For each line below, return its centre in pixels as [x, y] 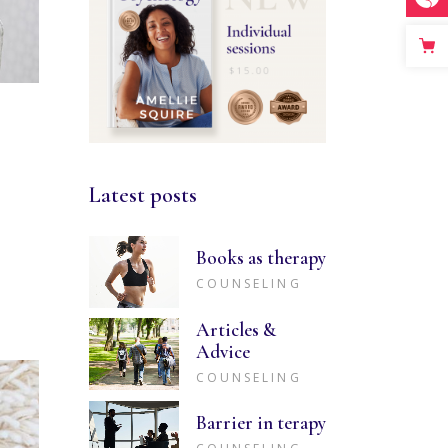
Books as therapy [260, 258]
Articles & [235, 329]
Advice [222, 351]
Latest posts [142, 194]
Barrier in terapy [260, 422]
